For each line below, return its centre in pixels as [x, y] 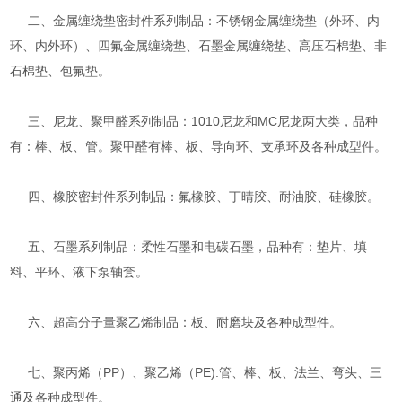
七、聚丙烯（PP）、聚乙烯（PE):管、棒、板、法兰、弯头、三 [197, 372]
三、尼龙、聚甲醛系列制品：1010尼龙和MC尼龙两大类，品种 [194, 121]
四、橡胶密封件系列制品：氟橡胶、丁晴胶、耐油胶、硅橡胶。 [195, 196]
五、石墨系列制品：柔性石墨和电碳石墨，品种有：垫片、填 [189, 246]
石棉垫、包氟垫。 [61, 70]
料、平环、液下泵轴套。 [79, 271]
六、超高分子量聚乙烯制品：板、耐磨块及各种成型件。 [176, 322]
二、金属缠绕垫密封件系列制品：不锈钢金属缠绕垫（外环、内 [195, 20]
